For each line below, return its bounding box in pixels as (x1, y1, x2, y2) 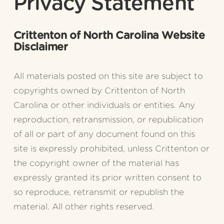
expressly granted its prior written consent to (13, 173, 201, 182)
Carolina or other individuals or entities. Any (13, 101, 195, 110)
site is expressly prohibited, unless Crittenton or (13, 144, 209, 153)
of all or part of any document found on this (13, 130, 195, 139)
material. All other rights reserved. (13, 202, 154, 211)
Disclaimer (13, 42, 68, 53)
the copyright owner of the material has (13, 159, 179, 168)
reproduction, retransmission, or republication (13, 115, 203, 124)
